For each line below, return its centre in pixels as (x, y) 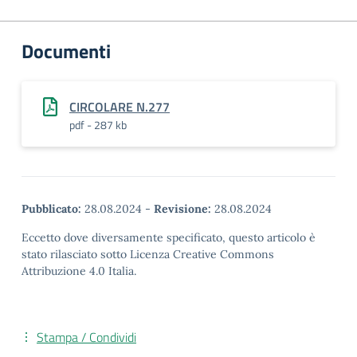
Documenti (66, 51)
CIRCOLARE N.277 (120, 107)
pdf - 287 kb (98, 125)
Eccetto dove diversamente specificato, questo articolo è (169, 237)
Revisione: (182, 209)
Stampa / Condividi (86, 337)
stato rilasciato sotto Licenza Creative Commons (148, 254)
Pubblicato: (51, 209)
